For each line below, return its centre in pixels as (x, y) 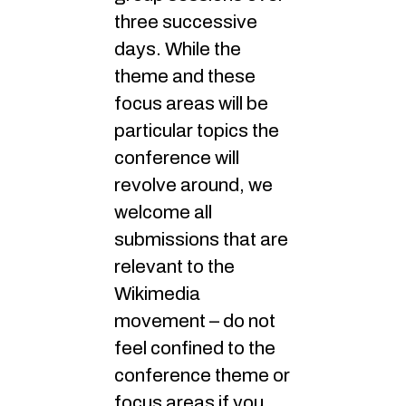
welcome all (163, 213)
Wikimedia (157, 294)
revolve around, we (193, 185)
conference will (177, 158)
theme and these (185, 77)
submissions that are (201, 240)
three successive (186, 22)
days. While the (178, 49)
